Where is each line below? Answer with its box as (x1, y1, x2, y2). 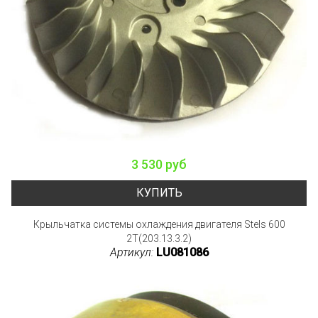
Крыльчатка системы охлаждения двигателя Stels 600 (33, 218, 285, 230)
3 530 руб (131, 156, 187, 172)
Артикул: (109, 245, 156, 259)
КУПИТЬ (136, 185, 182, 199)
